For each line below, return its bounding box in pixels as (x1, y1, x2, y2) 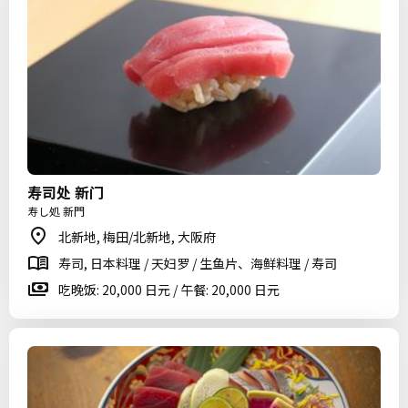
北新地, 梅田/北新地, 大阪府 (58, 228, 216, 246)
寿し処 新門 (27, 203, 85, 219)
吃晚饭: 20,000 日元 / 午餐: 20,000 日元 (58, 280, 280, 299)
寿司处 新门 (27, 181, 104, 203)
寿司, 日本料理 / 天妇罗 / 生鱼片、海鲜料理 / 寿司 (58, 254, 337, 272)
